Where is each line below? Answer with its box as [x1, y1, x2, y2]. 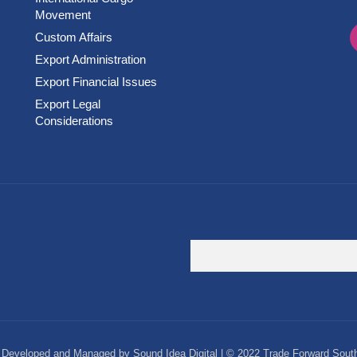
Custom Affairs [35, 29, 112, 44]
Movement [35, 7, 91, 22]
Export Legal [35, 96, 100, 111]
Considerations [35, 113, 113, 127]
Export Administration [35, 52, 146, 66]
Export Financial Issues [35, 74, 157, 88]
